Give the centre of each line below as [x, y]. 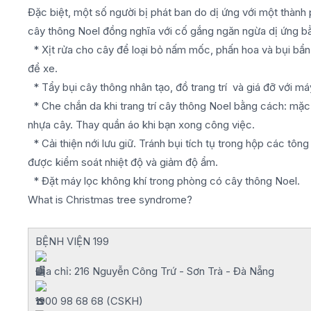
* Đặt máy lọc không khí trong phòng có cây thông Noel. [164, 181]
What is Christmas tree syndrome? [110, 200]
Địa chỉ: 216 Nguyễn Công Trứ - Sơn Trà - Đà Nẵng [155, 271]
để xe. [43, 68]
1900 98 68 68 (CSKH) [89, 301]
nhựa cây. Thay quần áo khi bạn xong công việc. [141, 125]
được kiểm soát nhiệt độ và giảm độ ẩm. [123, 162]
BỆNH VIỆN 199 [72, 241]
